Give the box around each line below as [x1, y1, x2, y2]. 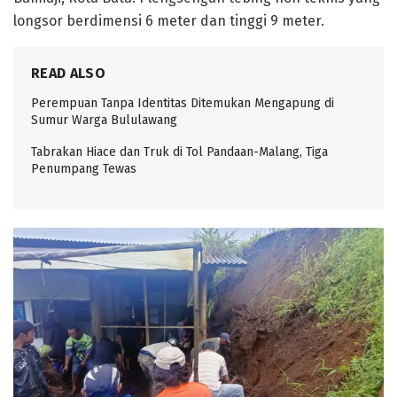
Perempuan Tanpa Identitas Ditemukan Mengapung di [31, 95, 334, 111]
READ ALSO [31, 64, 105, 82]
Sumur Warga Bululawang [31, 112, 177, 128]
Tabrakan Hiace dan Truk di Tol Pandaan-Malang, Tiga [31, 144, 328, 160]
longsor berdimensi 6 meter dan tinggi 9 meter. [13, 12, 324, 29]
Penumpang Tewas [31, 160, 136, 176]
